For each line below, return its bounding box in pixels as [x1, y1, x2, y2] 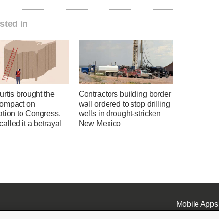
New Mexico [78, 119, 121, 128]
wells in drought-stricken [78, 109, 161, 118]
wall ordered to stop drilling [78, 100, 170, 109]
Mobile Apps [176, 199, 218, 208]
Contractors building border [78, 90, 171, 99]
